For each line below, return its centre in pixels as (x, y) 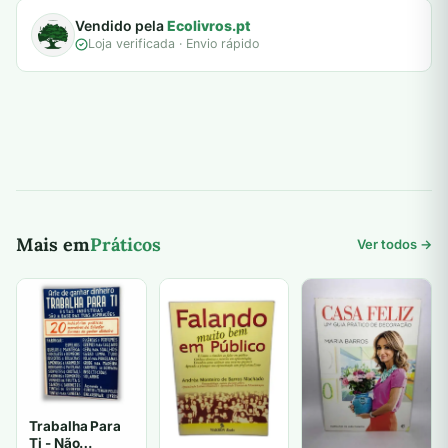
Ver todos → (394, 244)
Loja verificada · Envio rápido (173, 44)
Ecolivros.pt (209, 26)
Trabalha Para (75, 425)
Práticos (125, 245)
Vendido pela (121, 26)
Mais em (53, 245)
